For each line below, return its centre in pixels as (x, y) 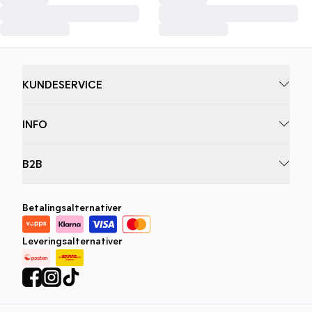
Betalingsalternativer (72, 207)
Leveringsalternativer (72, 241)
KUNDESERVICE (62, 84)
